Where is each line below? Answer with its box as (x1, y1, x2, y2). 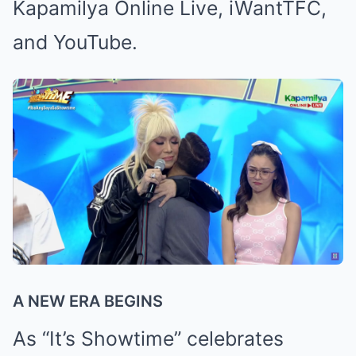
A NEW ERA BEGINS (13, 292, 163, 311)
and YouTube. (13, 30, 137, 55)
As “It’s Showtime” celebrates (13, 327, 284, 351)
